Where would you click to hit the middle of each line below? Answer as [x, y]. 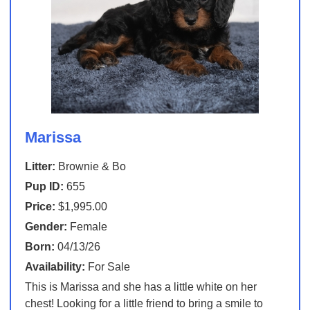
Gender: [46, 227]
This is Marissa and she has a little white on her [140, 287]
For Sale [107, 267]
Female [87, 227]
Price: [40, 207]
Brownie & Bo [90, 167]
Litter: [40, 167]
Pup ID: [44, 187]
